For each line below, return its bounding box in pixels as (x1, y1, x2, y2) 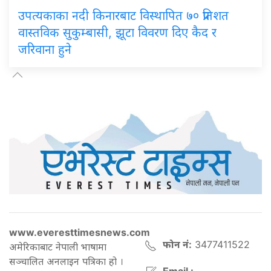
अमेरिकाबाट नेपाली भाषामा (9, 241, 106, 253)
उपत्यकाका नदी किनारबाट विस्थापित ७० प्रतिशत (18, 8, 229, 23)
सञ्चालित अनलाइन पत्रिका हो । (9, 255, 123, 268)
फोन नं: (163, 238, 192, 251)
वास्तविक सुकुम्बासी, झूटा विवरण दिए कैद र (18, 25, 217, 40)
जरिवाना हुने (18, 42, 71, 57)
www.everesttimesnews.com (9, 226, 150, 239)
